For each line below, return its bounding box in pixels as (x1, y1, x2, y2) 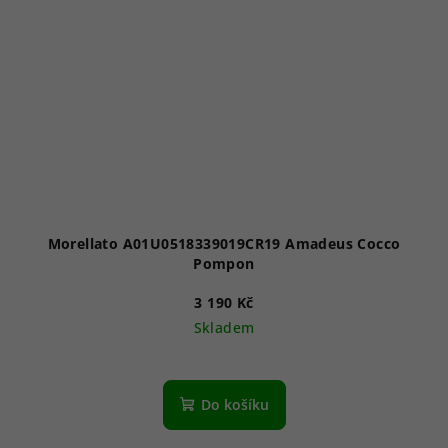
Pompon (193, 254, 255, 274)
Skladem (193, 318, 255, 338)
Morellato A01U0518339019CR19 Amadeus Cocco (47, 234, 401, 254)
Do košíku (200, 395, 269, 415)
